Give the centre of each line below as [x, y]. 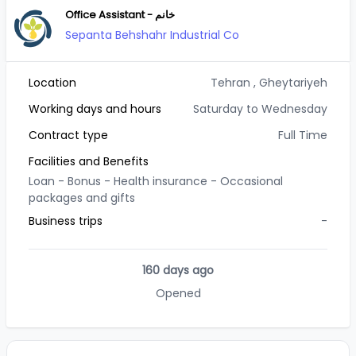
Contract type [68, 135]
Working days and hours [95, 109]
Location [52, 83]
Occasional [252, 181]
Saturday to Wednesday [260, 109]
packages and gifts [82, 198]
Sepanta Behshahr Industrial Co [152, 35]
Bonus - [89, 181]
